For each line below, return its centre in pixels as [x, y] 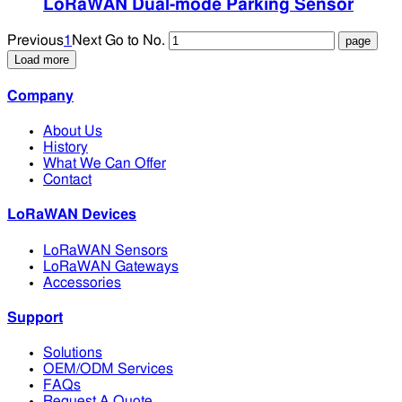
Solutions [73, 353]
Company [40, 96]
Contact [67, 180]
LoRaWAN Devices [72, 215]
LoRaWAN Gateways [111, 266]
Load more [42, 59]
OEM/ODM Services [108, 369]
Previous [35, 40]
